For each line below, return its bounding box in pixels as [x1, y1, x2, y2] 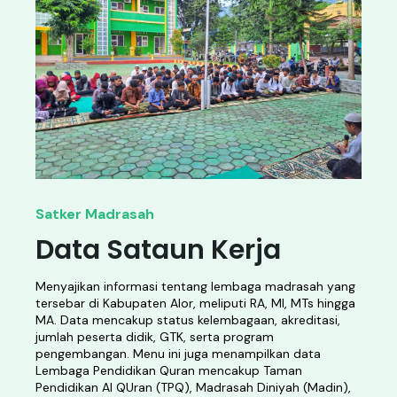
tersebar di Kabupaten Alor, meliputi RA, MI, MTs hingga [35, 295, 355, 311]
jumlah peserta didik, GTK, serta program [35, 329, 274, 345]
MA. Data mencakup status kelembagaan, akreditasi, [35, 312, 340, 328]
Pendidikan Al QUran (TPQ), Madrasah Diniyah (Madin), [35, 379, 351, 395]
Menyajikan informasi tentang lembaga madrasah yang [35, 278, 355, 294]
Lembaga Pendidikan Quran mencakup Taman [35, 362, 302, 378]
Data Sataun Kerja [35, 231, 281, 269]
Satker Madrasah [35, 205, 154, 223]
